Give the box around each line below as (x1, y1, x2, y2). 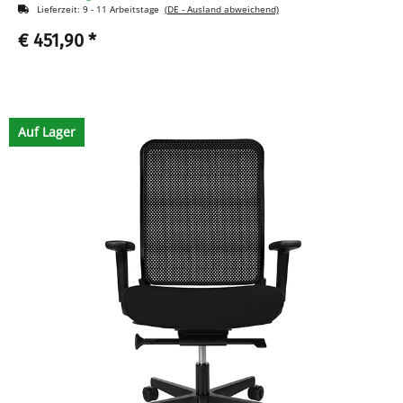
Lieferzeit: (36, 3, 83, 16)
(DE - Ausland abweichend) (164, 3, 279, 16)
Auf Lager (18, 123, 76, 141)
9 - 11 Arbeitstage (82, 3, 165, 16)
